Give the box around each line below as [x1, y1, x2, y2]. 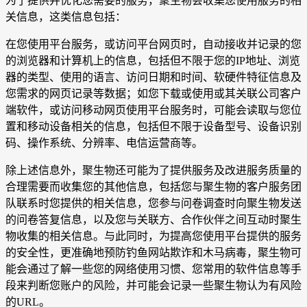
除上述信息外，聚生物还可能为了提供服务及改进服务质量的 [5, 164, 302, 177]
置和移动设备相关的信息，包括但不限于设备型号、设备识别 [5, 121, 302, 133]
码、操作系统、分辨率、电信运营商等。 [5, 137, 203, 149]
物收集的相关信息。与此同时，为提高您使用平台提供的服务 [5, 230, 302, 243]
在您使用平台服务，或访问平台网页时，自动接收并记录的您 [5, 38, 302, 51]
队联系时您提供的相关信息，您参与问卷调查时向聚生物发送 [5, 197, 302, 210]
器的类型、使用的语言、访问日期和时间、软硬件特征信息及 [5, 71, 302, 84]
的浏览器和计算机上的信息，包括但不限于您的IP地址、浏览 [5, 55, 300, 67]
